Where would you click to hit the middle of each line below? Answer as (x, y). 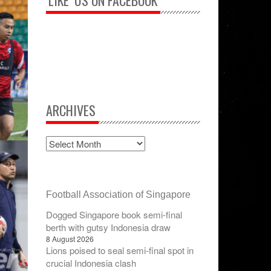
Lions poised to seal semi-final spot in (120, 250)
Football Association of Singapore (118, 194)
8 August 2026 (70, 239)
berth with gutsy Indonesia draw (108, 227)
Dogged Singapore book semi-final (114, 214)
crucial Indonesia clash (91, 263)
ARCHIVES (71, 110)
